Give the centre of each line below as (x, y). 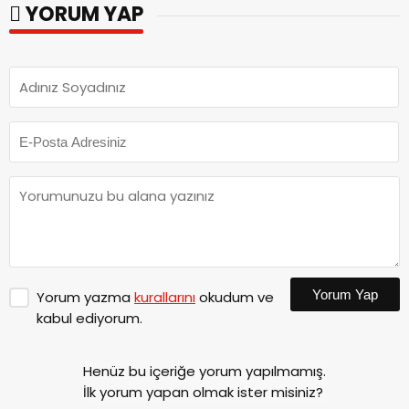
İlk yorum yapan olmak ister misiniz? (203, 393)
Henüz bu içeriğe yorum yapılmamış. (204, 372)
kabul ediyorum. (89, 319)
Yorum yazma (85, 298)
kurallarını (165, 298)
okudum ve (235, 298)
